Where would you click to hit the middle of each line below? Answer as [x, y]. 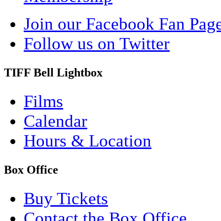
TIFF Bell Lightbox [53, 72]
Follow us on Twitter [97, 43]
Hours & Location [88, 141]
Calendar [55, 121]
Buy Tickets [66, 198]
